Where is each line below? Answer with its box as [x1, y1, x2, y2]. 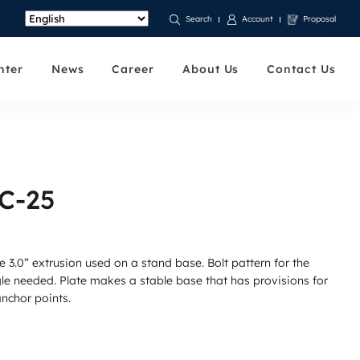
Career [112, 61, 155, 76]
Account [242, 14, 274, 25]
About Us [182, 61, 239, 76]
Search [186, 14, 213, 25]
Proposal [302, 14, 336, 25]
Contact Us [267, 61, 336, 76]
